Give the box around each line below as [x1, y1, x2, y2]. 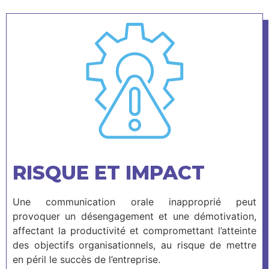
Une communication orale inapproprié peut [13, 195, 256, 208]
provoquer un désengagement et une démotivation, [13, 210, 256, 222]
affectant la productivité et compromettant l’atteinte [13, 224, 256, 237]
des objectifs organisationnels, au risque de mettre [13, 238, 256, 251]
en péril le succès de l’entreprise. [13, 253, 160, 265]
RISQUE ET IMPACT [13, 160, 205, 184]
